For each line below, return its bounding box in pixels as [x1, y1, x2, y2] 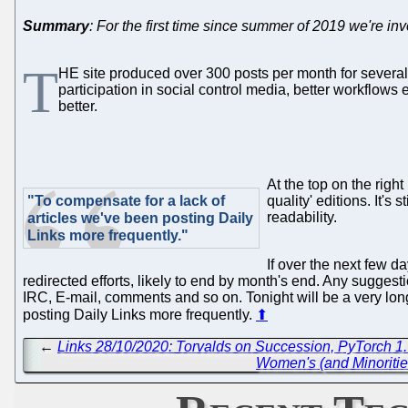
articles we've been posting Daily [27, 209, 253, 226]
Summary [23, 17, 89, 34]
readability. [267, 209, 337, 225]
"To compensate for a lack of [27, 192, 225, 209]
